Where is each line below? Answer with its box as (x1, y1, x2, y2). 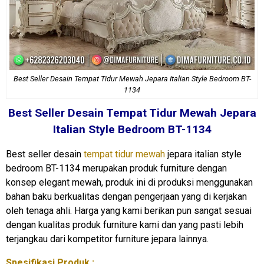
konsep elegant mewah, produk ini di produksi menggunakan (6, 176, 253, 188)
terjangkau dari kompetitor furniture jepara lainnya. (6, 233, 209, 245)
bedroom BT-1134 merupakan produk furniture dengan (6, 162, 227, 174)
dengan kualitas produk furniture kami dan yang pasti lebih (6, 219, 243, 230)
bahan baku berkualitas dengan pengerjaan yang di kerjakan (6, 190, 247, 202)
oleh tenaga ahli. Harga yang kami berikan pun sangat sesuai (6, 204, 252, 216)
